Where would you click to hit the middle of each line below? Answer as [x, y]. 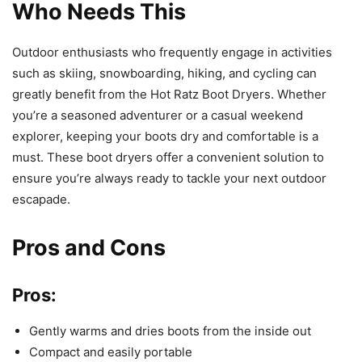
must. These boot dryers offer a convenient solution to [168, 157]
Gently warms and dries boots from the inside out [170, 330]
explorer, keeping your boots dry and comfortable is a [165, 136]
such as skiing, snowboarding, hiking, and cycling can [164, 73]
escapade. [41, 199]
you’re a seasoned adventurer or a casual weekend [158, 115]
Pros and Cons [89, 247]
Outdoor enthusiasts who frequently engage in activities [172, 52]
